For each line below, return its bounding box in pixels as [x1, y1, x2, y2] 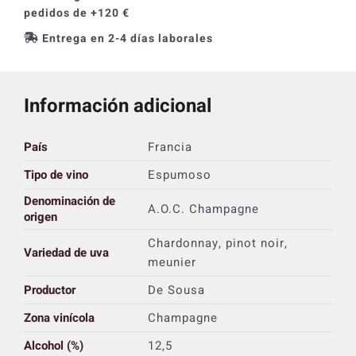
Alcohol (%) [23, 336, 83, 354]
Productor [23, 281, 75, 299]
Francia [147, 137, 192, 156]
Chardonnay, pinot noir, [147, 234, 288, 252]
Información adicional [23, 91, 211, 120]
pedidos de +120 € [23, 4, 130, 21]
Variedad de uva [23, 243, 109, 261]
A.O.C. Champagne [147, 199, 259, 218]
